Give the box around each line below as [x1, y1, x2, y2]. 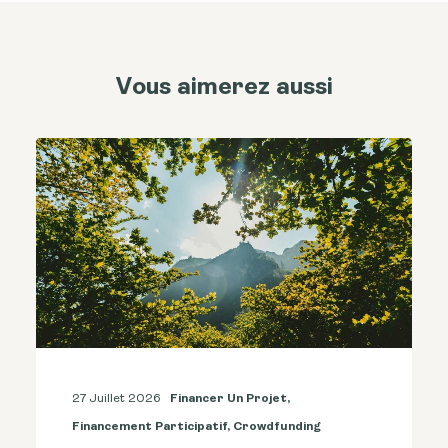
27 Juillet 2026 [72, 393, 160, 406]
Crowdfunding [233, 421, 321, 434]
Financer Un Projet [170, 393, 287, 406]
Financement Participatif [72, 421, 227, 434]
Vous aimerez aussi [115, 76, 333, 100]
